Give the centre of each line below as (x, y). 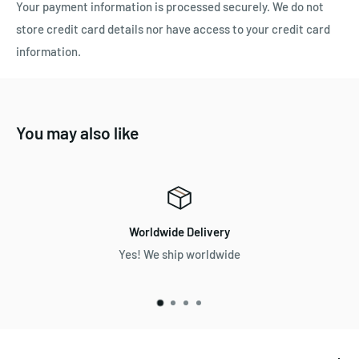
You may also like (77, 133)
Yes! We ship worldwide (179, 254)
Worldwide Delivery (179, 232)
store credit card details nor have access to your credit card (173, 29)
